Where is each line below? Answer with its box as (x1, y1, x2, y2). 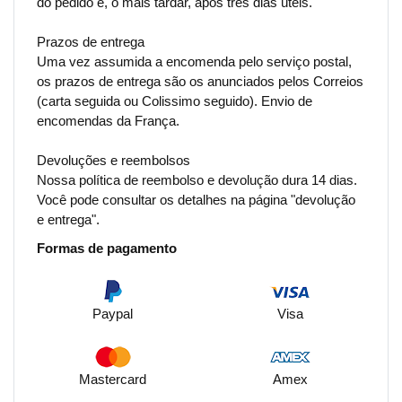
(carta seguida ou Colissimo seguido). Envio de (37, 93, 312, 109)
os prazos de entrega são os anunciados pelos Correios (37, 74, 363, 90)
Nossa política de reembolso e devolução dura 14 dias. (37, 172, 357, 188)
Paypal (92, 306, 133, 322)
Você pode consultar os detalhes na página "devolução (37, 192, 355, 208)
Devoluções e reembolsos (37, 153, 190, 169)
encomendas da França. (37, 113, 179, 129)
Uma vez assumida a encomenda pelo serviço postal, (37, 54, 352, 70)
